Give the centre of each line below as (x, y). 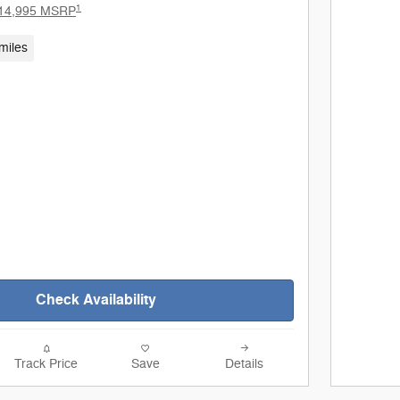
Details (244, 364)
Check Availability (96, 300)
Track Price (46, 364)
